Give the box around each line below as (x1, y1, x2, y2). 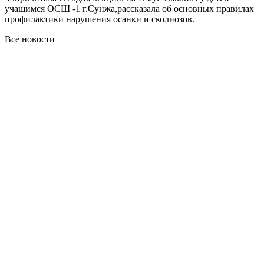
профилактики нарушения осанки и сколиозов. (5, 14, 194, 24)
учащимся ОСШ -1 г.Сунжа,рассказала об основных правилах (5, 3, 254, 14)
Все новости (5, 34, 55, 44)
